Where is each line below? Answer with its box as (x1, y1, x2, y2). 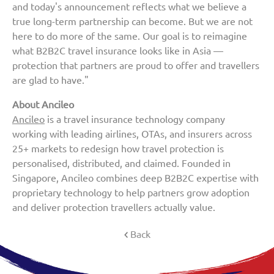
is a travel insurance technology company (45, 113, 225, 125)
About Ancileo (12, 98, 74, 110)
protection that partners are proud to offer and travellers (12, 59, 259, 71)
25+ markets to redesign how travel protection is (12, 143, 224, 154)
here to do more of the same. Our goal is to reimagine (12, 30, 247, 42)
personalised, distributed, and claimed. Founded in (12, 157, 231, 169)
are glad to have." (12, 74, 89, 86)
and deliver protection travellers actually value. (12, 201, 215, 213)
